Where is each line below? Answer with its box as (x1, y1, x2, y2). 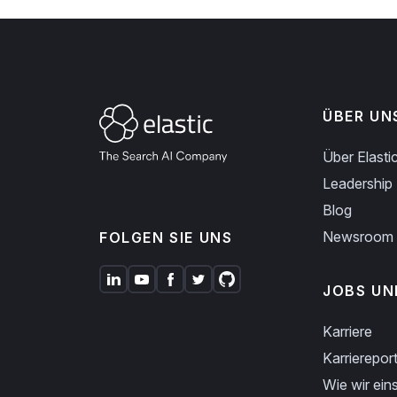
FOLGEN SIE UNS (99, 229, 233, 247)
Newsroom (323, 228, 393, 245)
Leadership (323, 175, 393, 192)
